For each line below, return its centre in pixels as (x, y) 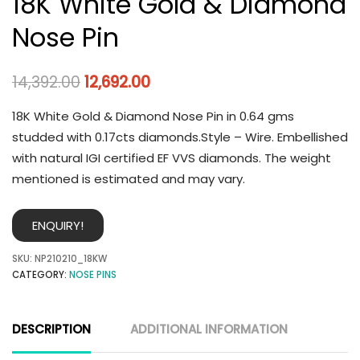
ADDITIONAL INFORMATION (209, 329)
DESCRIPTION (51, 329)
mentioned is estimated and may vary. (129, 178)
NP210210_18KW (71, 259)
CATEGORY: (41, 275)
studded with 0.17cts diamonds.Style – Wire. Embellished (180, 137)
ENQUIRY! (58, 226)
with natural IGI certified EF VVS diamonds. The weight (172, 157)
